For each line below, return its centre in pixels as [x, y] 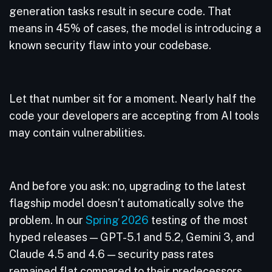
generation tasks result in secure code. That [120, 11]
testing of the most [198, 220]
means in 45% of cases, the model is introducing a [135, 28]
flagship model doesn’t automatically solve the [127, 203]
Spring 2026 [117, 220]
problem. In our [47, 220]
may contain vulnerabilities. [78, 133]
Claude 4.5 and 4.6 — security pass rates [111, 254]
